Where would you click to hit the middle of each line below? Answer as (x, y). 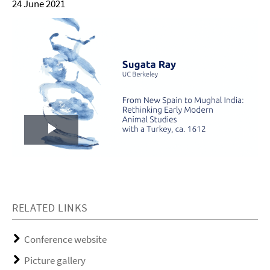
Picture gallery (55, 260)
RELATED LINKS (50, 207)
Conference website (65, 239)
